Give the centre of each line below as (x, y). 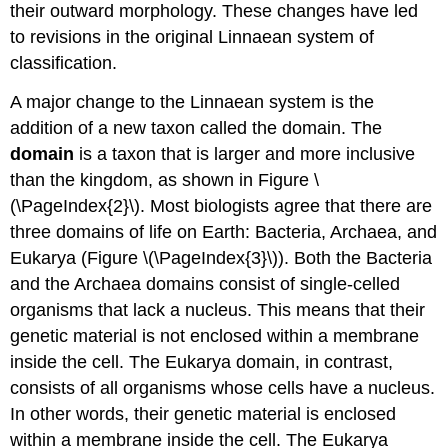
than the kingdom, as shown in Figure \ (165, 179)
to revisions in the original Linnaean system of (192, 36)
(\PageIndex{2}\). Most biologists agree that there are (221, 205)
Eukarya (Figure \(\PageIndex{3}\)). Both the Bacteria (221, 257)
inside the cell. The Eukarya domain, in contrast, (202, 361)
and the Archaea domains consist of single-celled (205, 283)
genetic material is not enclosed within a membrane (215, 335)
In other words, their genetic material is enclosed (203, 413)
